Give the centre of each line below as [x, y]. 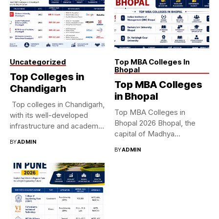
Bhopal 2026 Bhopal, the [155, 123]
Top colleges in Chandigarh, [57, 104]
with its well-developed [49, 115]
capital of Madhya [144, 133]
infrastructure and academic [57, 126]
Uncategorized [38, 62]
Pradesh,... [132, 144]
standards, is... [34, 136]
